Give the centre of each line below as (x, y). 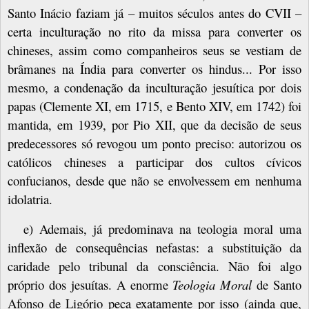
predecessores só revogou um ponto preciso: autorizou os (154, 143)
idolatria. (30, 199)
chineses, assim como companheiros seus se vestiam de (154, 50)
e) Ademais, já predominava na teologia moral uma (162, 229)
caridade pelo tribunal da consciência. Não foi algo (154, 266)
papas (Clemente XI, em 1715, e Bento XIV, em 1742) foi (154, 106)
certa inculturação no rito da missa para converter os (154, 32)
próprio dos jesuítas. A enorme (90, 285)
